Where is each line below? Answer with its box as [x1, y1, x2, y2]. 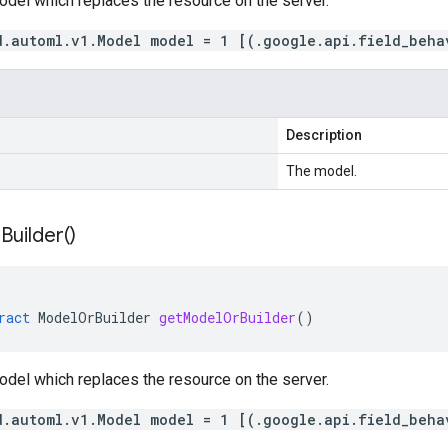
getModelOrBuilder [159, 308, 296, 327]
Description [286, 127, 362, 143]
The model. [286, 163, 357, 179]
